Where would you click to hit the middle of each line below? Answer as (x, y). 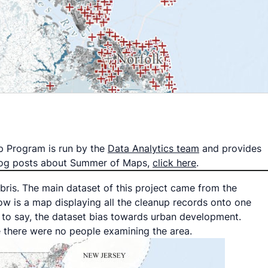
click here (174, 163)
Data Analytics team (153, 148)
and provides (230, 148)
